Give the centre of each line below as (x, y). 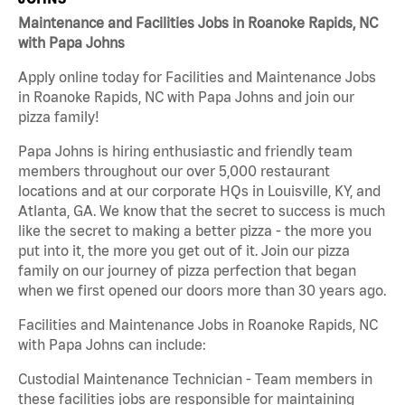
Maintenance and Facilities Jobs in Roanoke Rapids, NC (198, 23)
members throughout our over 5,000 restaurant (174, 171)
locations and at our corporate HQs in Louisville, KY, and (199, 191)
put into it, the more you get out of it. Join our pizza (184, 251)
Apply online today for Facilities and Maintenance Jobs (197, 77)
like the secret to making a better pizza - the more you (195, 231)
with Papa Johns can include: (112, 345)
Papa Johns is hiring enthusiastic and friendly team (185, 151)
